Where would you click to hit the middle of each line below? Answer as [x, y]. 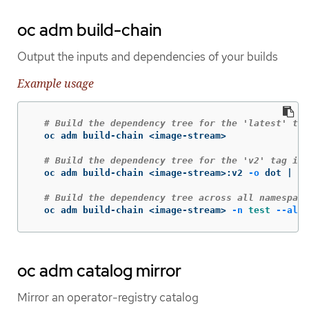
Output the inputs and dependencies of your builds [148, 56]
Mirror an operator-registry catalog [108, 298]
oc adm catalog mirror [99, 271]
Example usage [56, 84]
